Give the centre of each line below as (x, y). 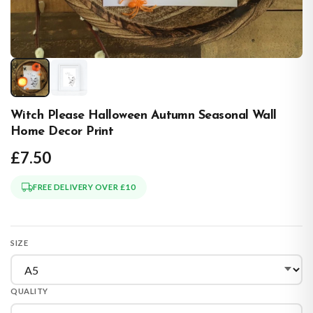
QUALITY (29, 291)
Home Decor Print (62, 132)
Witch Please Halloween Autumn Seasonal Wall (144, 116)
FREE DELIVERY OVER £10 (85, 187)
